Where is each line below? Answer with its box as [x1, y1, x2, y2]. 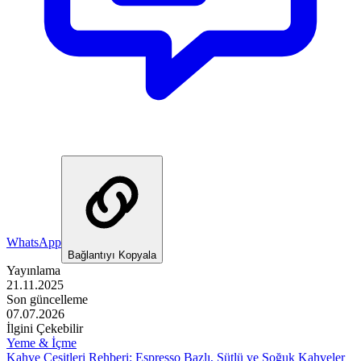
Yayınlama [6, 263, 60, 278]
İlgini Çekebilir [6, 322, 83, 336]
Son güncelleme [6, 293, 88, 307]
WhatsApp [6, 235, 61, 250]
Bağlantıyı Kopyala [68, 249, 156, 262]
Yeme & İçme [6, 336, 77, 351]
